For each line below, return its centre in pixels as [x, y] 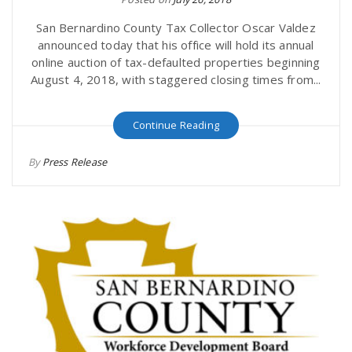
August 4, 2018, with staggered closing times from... [176, 79]
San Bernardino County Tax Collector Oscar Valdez [176, 27]
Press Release [75, 162]
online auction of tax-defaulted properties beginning [176, 62]
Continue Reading [176, 125]
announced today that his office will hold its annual [176, 45]
